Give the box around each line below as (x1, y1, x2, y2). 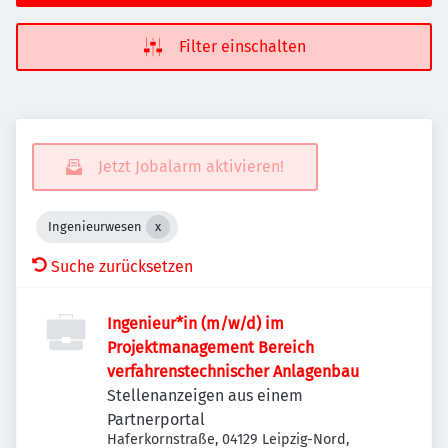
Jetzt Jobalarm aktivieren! (98, 157, 284, 176)
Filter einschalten (178, 37, 306, 56)
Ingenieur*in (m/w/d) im (107, 314, 284, 333)
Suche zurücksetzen (51, 257, 193, 276)
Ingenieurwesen (48, 219, 142, 234)
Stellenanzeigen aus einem (107, 386, 303, 405)
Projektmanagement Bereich (107, 338, 314, 357)
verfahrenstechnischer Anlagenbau (107, 362, 359, 381)
